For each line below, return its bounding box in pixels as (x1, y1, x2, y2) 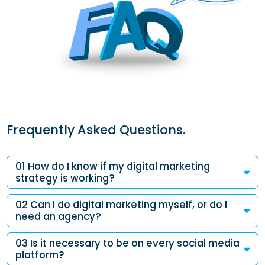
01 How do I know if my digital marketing (15, 159, 210, 173)
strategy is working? (15, 170, 115, 185)
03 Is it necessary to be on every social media (15, 235, 240, 250)
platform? (15, 247, 64, 262)
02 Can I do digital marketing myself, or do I (15, 197, 227, 212)
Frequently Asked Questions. (6, 121, 185, 138)
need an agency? (15, 209, 101, 224)
